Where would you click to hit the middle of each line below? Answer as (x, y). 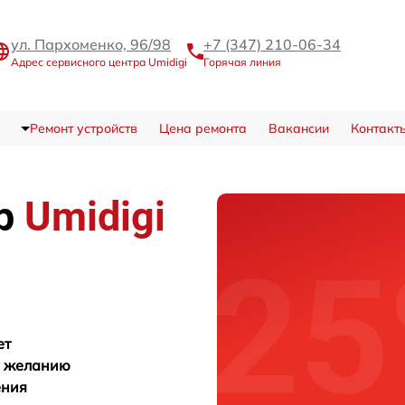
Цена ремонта (202, 129)
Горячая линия (242, 62)
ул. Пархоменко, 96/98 (91, 45)
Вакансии (298, 129)
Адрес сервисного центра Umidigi (99, 62)
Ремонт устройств (83, 129)
